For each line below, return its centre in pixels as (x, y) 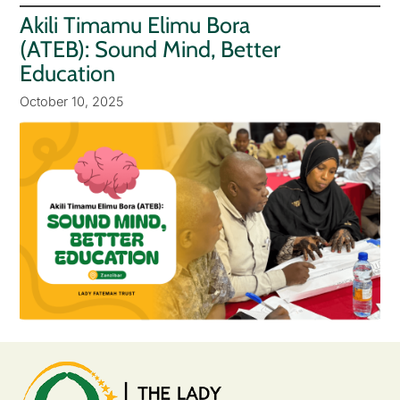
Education (67, 74)
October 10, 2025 (71, 101)
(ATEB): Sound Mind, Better (150, 50)
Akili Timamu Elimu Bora (134, 25)
